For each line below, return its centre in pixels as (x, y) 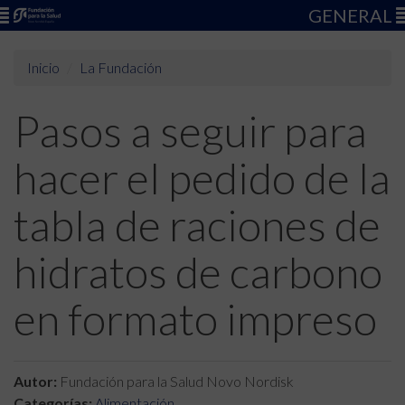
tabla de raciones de (197, 225)
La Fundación (121, 67)
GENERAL (352, 15)
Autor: (35, 381)
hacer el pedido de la (202, 178)
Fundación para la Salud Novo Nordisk (175, 381)
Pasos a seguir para (190, 131)
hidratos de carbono (198, 272)
